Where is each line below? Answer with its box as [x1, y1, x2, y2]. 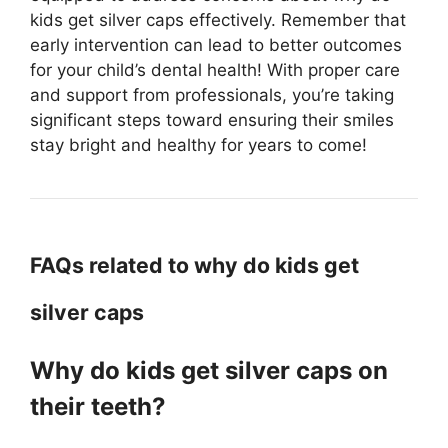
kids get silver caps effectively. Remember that [30, 9, 406, 30]
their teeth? [30, 391, 166, 421]
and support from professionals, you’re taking [30, 84, 394, 105]
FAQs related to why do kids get [30, 251, 359, 278]
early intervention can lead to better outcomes [30, 34, 402, 55]
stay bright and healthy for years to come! [30, 134, 367, 155]
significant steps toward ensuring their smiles [30, 109, 394, 130]
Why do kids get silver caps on [30, 355, 388, 385]
